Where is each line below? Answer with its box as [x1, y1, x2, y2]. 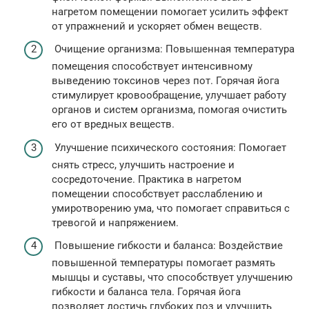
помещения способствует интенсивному [52, 60, 252, 73]
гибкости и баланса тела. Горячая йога [52, 286, 241, 299]
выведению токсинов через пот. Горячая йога [52, 74, 279, 88]
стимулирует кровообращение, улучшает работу [52, 89, 286, 102]
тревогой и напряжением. [52, 216, 179, 229]
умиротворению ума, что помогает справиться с [52, 201, 290, 215]
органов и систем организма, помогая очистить [52, 103, 287, 117]
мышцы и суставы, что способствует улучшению [52, 271, 292, 284]
